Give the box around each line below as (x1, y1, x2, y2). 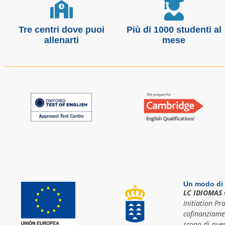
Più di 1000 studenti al (126, 25, 221, 35)
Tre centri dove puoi (18, 25, 104, 35)
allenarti (44, 35, 79, 46)
